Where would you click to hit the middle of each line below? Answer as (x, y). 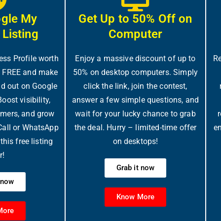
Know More (135, 197)
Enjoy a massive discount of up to (135, 58)
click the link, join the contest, (135, 86)
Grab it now (135, 168)
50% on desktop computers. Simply (135, 72)
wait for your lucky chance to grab (135, 114)
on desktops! (135, 141)
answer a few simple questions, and (135, 100)
